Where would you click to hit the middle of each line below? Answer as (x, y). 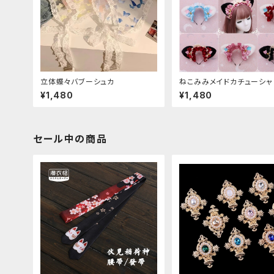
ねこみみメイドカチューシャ (226, 81)
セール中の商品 (70, 139)
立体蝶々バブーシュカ (77, 81)
